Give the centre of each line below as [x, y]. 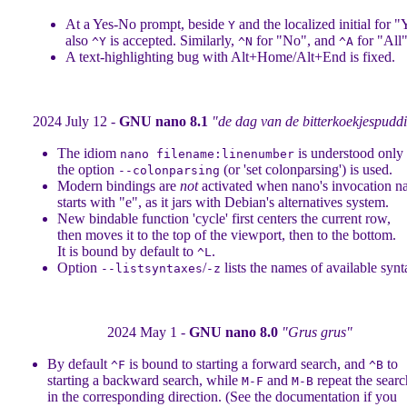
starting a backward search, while [144, 380]
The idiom [89, 153]
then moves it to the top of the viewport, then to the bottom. [227, 235]
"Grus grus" [317, 332]
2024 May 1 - [148, 332]
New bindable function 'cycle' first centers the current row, [224, 218]
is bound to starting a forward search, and [247, 364]
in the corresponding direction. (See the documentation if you [222, 397]
